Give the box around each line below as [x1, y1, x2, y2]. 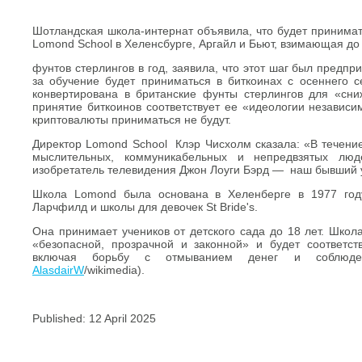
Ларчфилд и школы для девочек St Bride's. [32, 200, 258, 213]
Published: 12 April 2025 [32, 311, 156, 325]
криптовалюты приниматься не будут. [32, 112, 231, 126]
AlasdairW [32, 263, 84, 276]
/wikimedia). [84, 263, 145, 276]
